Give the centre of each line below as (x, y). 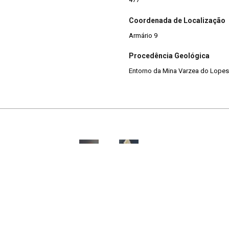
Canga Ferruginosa (42, 149)
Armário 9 (143, 35)
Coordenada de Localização (177, 20)
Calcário (157, 149)
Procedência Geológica (169, 56)
